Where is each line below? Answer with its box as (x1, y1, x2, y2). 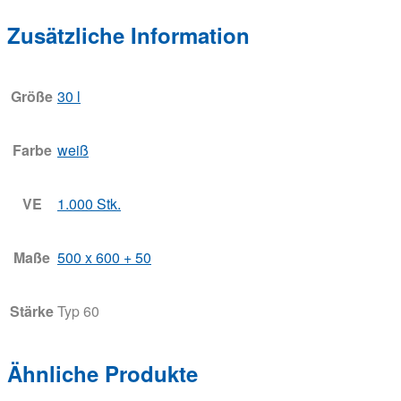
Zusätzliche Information (7, 19, 250, 50)
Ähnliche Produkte (7, 357, 198, 388)
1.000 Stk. (57, 192, 121, 214)
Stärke (10, 300, 54, 321)
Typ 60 (57, 300, 99, 321)
